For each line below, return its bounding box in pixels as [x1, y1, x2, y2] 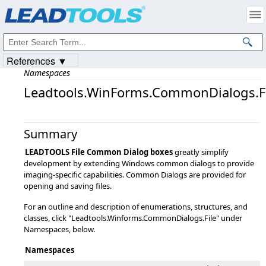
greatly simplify [173, 147, 229, 157]
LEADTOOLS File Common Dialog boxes [25, 147, 173, 157]
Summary [24, 126, 77, 142]
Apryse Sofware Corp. [46, 11, 121, 21]
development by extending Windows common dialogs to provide [24, 158, 254, 169]
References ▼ [7, 54, 67, 68]
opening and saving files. [24, 180, 112, 191]
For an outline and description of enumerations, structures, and [24, 201, 248, 212]
